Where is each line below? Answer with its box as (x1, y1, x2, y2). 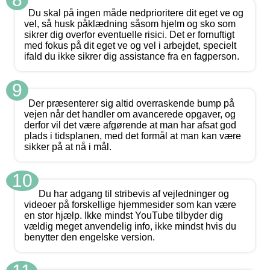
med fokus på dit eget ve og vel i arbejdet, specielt (24, 40, 236, 51)
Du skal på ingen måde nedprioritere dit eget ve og (28, 8, 243, 19)
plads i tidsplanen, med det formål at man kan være (24, 131, 241, 142)
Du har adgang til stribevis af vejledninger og (39, 189, 229, 199)
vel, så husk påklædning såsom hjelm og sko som (24, 19, 236, 30)
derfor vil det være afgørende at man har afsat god (24, 120, 236, 131)
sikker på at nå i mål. (24, 142, 111, 152)
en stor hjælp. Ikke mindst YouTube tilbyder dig (24, 210, 223, 221)
